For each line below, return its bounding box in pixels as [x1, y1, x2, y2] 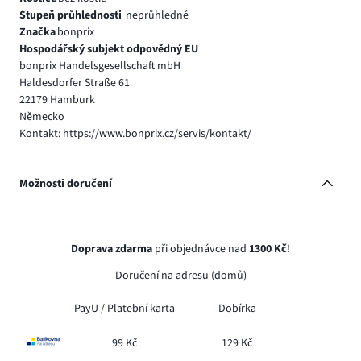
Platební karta [106, 301, 175, 317]
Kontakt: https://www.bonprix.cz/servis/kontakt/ [19, 125, 251, 142]
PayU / [73, 301, 107, 317]
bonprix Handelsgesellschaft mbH [19, 57, 180, 74]
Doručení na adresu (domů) [114, 268, 247, 284]
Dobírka [218, 301, 256, 317]
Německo [19, 108, 64, 125]
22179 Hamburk [19, 91, 95, 108]
